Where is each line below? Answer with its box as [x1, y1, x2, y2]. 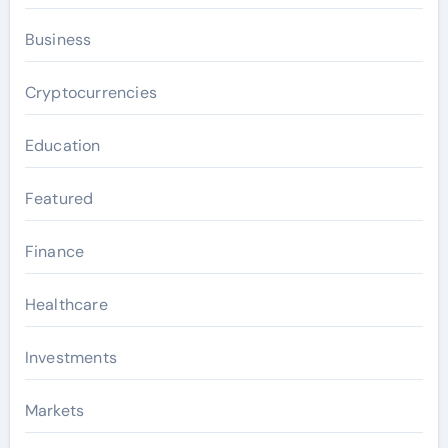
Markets [24, 400, 85, 421]
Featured [24, 188, 94, 209]
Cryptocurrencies [24, 82, 157, 103]
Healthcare [24, 294, 108, 315]
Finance [24, 241, 85, 262]
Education [24, 135, 101, 156]
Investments [24, 347, 117, 368]
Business [24, 29, 92, 50]
